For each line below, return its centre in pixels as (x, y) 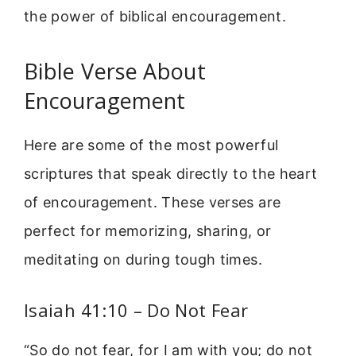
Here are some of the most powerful (151, 145)
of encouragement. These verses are (153, 202)
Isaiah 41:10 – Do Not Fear (136, 310)
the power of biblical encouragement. (155, 16)
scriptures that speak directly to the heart (171, 173)
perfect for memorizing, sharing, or (148, 230)
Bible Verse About (115, 71)
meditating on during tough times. (143, 259)
